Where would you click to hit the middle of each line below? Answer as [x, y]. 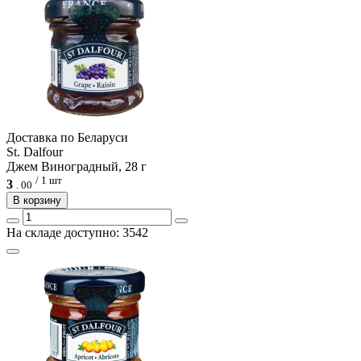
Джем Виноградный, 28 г [77, 167]
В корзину [37, 201]
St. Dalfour [35, 152]
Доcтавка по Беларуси [67, 138]
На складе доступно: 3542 [77, 233]
